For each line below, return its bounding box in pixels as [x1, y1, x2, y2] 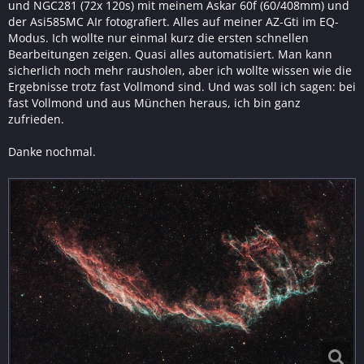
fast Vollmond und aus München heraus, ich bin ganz [8, 95, 301, 111]
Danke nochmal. [8, 144, 96, 160]
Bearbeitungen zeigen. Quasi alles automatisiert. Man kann [8, 46, 332, 63]
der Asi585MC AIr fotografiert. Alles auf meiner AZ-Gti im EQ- [8, 14, 339, 30]
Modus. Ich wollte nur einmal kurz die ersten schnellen [8, 30, 309, 46]
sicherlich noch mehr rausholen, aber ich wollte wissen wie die [8, 63, 352, 79]
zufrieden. [8, 111, 64, 128]
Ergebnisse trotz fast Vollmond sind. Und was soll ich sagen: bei [8, 79, 356, 95]
